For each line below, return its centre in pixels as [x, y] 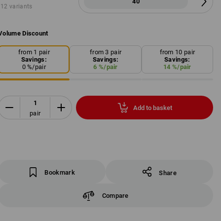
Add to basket [152, 108]
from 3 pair [106, 52]
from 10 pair [177, 52]
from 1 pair [34, 52]
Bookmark [60, 172]
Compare [115, 195]
